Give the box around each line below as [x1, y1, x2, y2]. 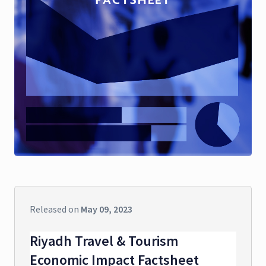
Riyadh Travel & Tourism [30, 232, 178, 251]
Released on [30, 203, 81, 216]
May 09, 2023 [81, 203, 132, 216]
